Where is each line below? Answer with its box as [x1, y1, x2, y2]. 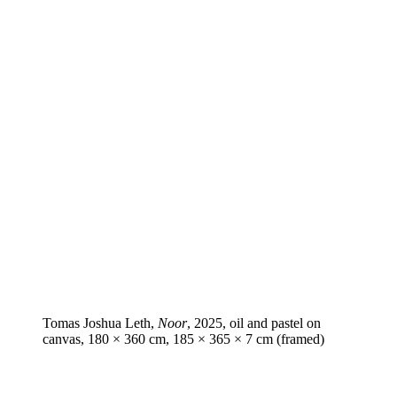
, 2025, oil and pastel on [187, 315, 321, 331]
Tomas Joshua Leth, [43, 315, 158, 331]
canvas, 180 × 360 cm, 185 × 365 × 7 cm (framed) [43, 331, 324, 346]
